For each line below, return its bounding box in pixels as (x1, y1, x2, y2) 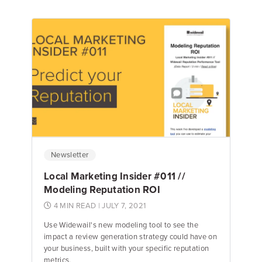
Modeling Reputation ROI (44, 182, 160, 196)
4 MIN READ (51, 201, 98, 211)
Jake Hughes (70, 85, 115, 96)
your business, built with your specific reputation (44, 243, 209, 253)
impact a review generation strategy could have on (44, 232, 218, 242)
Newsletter (51, 150, 89, 160)
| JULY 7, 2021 (98, 201, 146, 211)
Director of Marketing (118, 85, 187, 95)
